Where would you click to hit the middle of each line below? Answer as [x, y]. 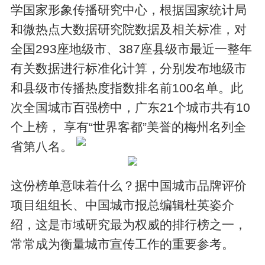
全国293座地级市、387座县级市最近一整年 [132, 49]
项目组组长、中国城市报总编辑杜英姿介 [123, 205]
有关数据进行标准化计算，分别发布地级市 [129, 68]
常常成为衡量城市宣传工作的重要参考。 [123, 244]
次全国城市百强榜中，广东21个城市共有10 [131, 107]
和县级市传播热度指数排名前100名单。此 [127, 88]
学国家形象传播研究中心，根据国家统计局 [129, 9]
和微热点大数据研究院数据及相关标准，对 [129, 29]
